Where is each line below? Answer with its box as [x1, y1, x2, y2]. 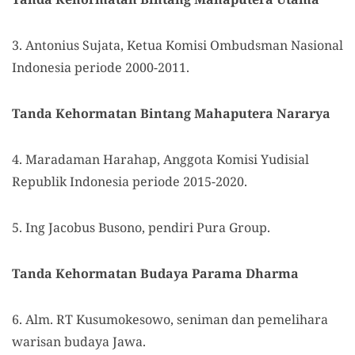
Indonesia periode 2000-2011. [12, 59, 189, 76]
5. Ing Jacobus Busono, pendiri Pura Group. [12, 219, 270, 236]
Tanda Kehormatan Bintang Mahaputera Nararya [12, 105, 330, 122]
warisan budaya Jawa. [12, 333, 146, 350]
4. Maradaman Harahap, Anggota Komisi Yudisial [12, 151, 309, 168]
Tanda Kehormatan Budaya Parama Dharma [12, 265, 299, 282]
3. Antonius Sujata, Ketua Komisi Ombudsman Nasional [12, 36, 343, 54]
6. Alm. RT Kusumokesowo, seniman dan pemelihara [12, 311, 328, 328]
